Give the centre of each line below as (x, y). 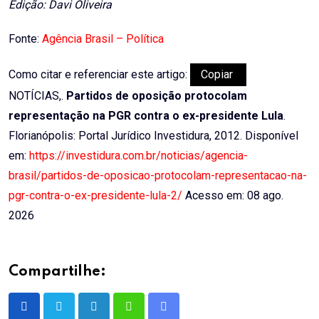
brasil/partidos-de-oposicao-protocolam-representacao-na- (158, 176)
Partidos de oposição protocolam (157, 96)
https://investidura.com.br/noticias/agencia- (138, 156)
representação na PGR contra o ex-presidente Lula (146, 116)
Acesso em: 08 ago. (233, 195)
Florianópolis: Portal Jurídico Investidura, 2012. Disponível (153, 136)
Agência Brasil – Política (103, 39)
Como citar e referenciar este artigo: (99, 74)
